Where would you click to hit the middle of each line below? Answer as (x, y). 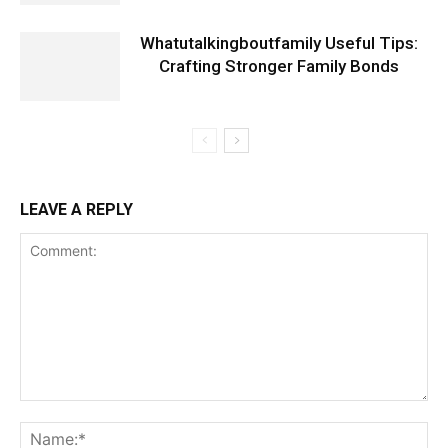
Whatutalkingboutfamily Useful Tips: (279, 43)
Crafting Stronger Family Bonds (279, 66)
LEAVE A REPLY (76, 210)
